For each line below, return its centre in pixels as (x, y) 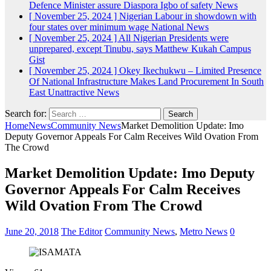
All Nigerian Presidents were (174, 38)
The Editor (82, 231)
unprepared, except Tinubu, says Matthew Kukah (124, 49)
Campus (235, 49)
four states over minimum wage (90, 27)
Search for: (26, 113)
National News (180, 27)
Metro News (204, 231)
